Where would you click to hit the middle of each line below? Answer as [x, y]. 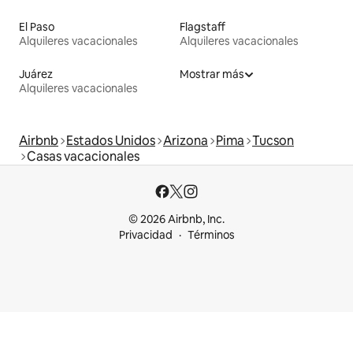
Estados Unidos [111, 141]
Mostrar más [212, 74]
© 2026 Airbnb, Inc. [176, 219]
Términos [211, 235]
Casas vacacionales [83, 157]
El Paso [37, 27]
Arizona [186, 141]
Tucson [273, 141]
